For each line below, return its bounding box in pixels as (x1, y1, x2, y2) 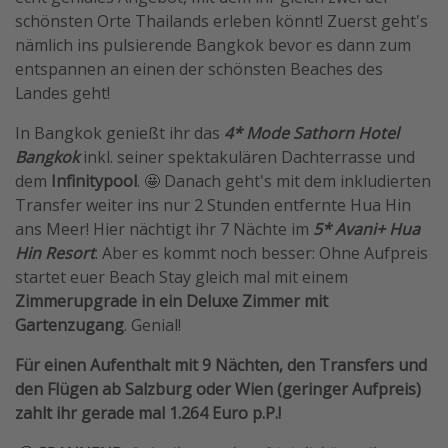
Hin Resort (15, 242, 95, 265)
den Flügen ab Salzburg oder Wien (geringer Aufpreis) (15, 378, 421, 401)
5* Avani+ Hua (313, 218, 420, 241)
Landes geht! (15, 82, 110, 105)
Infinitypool (51, 170, 137, 193)
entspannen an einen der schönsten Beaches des (15, 58, 383, 81)
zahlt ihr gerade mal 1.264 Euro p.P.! (15, 402, 281, 425)
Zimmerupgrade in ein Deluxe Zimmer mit (15, 290, 328, 313)
